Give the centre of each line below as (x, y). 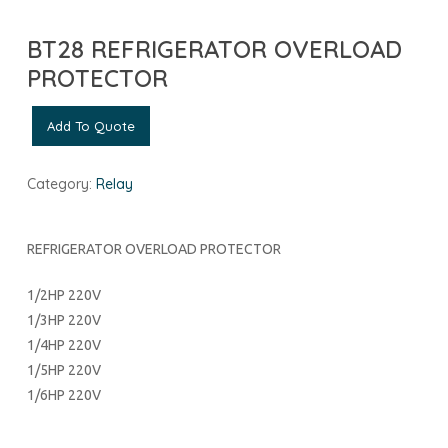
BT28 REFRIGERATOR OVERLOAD (214, 48)
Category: (61, 183)
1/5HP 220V (63, 369)
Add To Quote (90, 125)
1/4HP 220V (63, 344)
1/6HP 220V (63, 394)
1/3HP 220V (63, 319)
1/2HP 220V (63, 294)
